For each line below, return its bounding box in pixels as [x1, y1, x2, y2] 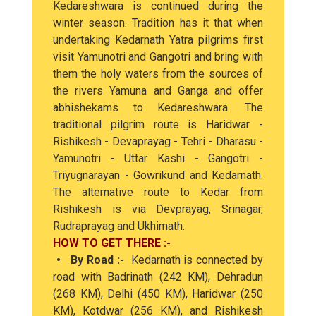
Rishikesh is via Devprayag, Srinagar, [53, 202, 263, 216]
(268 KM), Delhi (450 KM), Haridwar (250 [53, 287, 263, 300]
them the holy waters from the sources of [53, 67, 263, 80]
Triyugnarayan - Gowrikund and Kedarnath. [53, 169, 263, 182]
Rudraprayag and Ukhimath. [53, 219, 185, 233]
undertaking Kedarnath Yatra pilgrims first [53, 33, 263, 47]
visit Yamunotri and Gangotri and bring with [53, 50, 263, 63]
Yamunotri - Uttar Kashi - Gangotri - [53, 152, 263, 165]
